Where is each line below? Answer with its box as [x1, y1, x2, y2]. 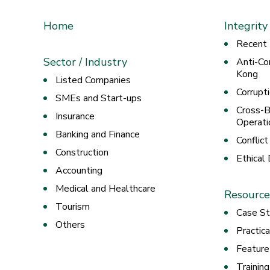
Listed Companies [55, 74, 131, 87]
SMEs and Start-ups [55, 92, 142, 105]
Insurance [55, 110, 95, 124]
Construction [55, 146, 108, 160]
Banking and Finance [55, 128, 140, 142]
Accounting [55, 164, 102, 178]
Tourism [55, 200, 90, 214]
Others [55, 218, 85, 232]
